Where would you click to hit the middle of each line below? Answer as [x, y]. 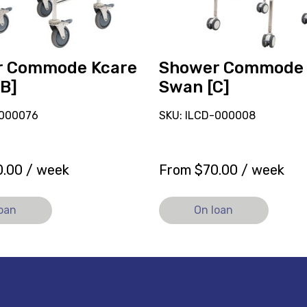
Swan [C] [194, 87]
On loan [214, 210]
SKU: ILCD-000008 [207, 115]
